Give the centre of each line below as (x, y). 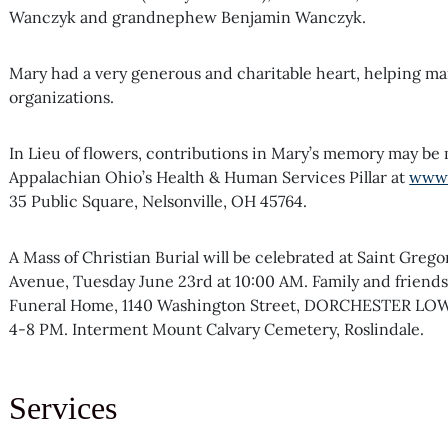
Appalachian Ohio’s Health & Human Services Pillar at (209, 176)
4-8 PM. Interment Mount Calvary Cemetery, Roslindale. (217, 328)
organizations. (62, 96)
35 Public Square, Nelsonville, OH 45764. (158, 200)
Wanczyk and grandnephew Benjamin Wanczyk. (188, 16)
